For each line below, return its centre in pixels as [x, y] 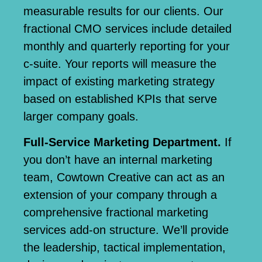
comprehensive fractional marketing [116, 212]
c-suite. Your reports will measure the [120, 63]
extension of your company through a [120, 194]
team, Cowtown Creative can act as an [124, 177]
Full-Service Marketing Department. [124, 142]
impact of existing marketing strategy [119, 81]
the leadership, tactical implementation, [125, 247]
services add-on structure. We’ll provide [126, 230]
